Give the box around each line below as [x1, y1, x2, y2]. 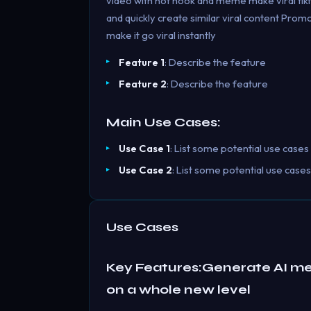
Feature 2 [118, 76, 167, 90]
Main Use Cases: [106, 115, 221, 131]
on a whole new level [106, 281, 251, 297]
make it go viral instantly [106, 28, 216, 42]
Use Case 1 [118, 142, 170, 155]
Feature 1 [118, 55, 165, 69]
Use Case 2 [118, 163, 172, 177]
